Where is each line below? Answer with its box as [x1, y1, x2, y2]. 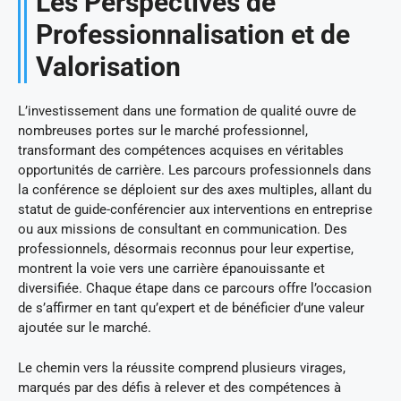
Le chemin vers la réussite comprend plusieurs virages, [18, 359, 346, 376]
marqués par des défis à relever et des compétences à [18, 379, 341, 396]
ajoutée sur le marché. [18, 320, 151, 337]
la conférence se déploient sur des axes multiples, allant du [18, 182, 371, 199]
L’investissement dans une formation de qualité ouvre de [18, 103, 356, 120]
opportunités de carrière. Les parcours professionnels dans [18, 162, 371, 179]
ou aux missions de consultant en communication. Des [18, 221, 347, 238]
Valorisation [36, 51, 181, 83]
